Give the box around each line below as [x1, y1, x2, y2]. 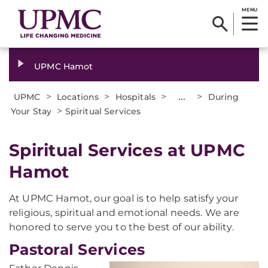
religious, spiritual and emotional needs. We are [9, 207, 239, 218]
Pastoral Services [9, 240, 145, 258]
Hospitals [115, 92, 156, 102]
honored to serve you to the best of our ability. [9, 221, 234, 233]
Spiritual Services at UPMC [9, 140, 246, 160]
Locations [57, 92, 99, 102]
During [208, 92, 239, 102]
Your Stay [11, 106, 52, 117]
